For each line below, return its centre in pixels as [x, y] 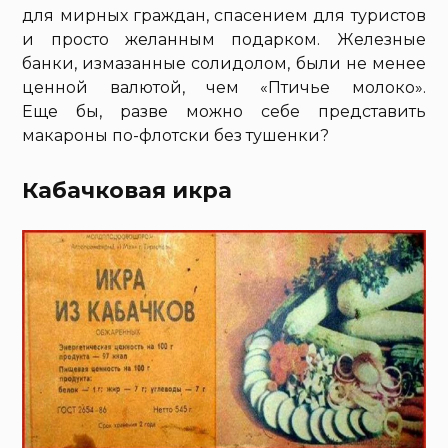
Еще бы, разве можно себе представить [224, 111]
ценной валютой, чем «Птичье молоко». [224, 87]
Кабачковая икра [127, 190]
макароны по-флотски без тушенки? [176, 135]
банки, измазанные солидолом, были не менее [224, 63]
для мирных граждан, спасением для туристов [224, 15]
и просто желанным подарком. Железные [224, 39]
